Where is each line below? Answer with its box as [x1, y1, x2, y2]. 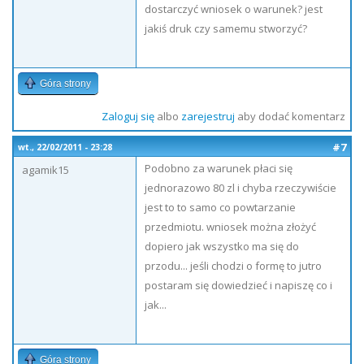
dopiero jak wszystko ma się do [145, 239, 299, 253]
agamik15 [22, 162, 69, 177]
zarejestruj [180, 109, 235, 123]
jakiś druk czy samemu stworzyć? [145, 21, 307, 36]
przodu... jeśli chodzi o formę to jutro [145, 258, 322, 273]
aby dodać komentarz [234, 109, 345, 123]
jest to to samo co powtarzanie [145, 200, 296, 214]
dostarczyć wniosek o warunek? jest [145, 2, 323, 16]
